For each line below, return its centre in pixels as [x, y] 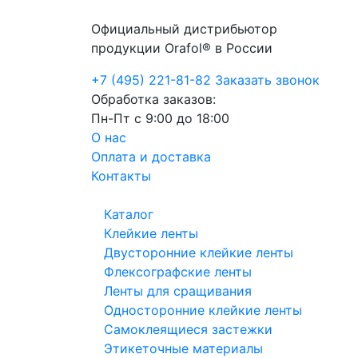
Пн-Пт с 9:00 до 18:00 [160, 118]
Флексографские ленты [178, 272]
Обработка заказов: [153, 99]
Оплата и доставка [151, 157]
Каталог [129, 214]
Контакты [121, 176]
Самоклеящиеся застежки [188, 329]
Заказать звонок [267, 80]
